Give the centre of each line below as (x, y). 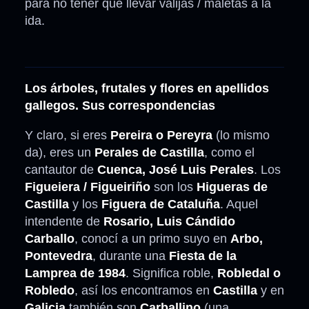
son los (173, 187)
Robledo (50, 291)
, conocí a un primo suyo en (152, 239)
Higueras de (232, 187)
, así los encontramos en (144, 291)
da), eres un (60, 153)
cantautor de (61, 170)
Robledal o (249, 273)
